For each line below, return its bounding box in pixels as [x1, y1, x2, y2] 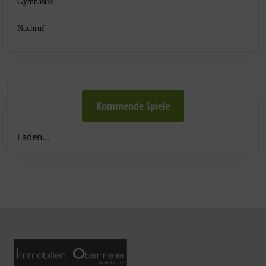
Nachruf [17, 23, 45, 33]
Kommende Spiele [96, 98, 170, 113]
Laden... [17, 130, 49, 142]
